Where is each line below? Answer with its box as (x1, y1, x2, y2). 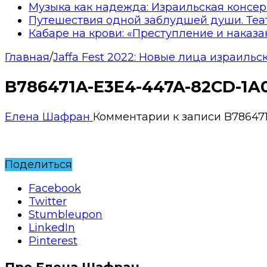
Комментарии (93, 110, 170, 123)
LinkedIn (29, 221, 75, 234)
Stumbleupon (29, 207, 103, 221)
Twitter (29, 194, 67, 208)
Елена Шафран (5, 110, 93, 123)
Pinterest (29, 234, 77, 247)
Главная (5, 50, 49, 64)
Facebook (29, 181, 81, 195)
